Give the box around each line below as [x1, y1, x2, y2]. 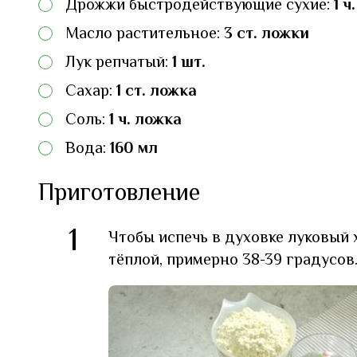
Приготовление [38, 175, 200, 213]
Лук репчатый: [65, 50, 172, 76]
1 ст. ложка [116, 79, 197, 104]
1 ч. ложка [109, 108, 182, 133]
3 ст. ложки [224, 22, 309, 47]
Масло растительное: [65, 22, 224, 47]
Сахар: [65, 79, 116, 104]
